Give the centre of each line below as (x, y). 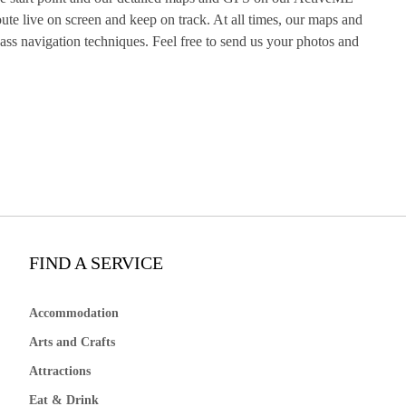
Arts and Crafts (72, 343)
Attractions (60, 372)
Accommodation (74, 314)
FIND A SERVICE (97, 263)
